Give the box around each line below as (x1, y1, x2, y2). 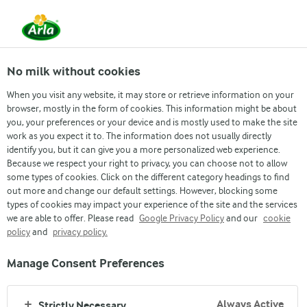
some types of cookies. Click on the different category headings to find (7, 171, 289, 182)
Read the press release (124, 26, 225, 38)
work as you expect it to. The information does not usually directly (7, 130, 271, 141)
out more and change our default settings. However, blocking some (7, 185, 278, 196)
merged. (82, 25, 124, 38)
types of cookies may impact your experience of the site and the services (7, 199, 297, 210)
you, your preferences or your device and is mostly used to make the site (7, 116, 297, 127)
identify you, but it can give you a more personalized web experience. (7, 144, 280, 155)
